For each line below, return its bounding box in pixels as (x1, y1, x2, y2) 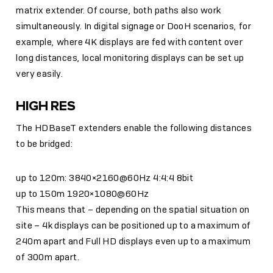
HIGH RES (16, 97, 76, 113)
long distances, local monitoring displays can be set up (16, 51, 244, 64)
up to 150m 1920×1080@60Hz (16, 188, 149, 200)
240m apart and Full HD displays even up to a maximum (16, 235, 251, 248)
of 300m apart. (16, 251, 80, 264)
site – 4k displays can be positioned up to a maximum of (16, 219, 251, 232)
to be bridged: (16, 138, 73, 151)
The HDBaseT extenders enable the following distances (16, 122, 252, 135)
